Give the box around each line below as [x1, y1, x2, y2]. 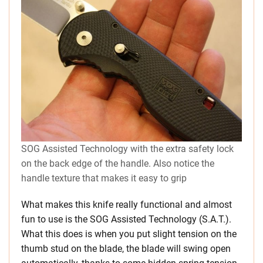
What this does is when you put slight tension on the [21, 228, 237, 240]
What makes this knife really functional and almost [21, 198, 232, 210]
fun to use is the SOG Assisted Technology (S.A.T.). [21, 213, 231, 225]
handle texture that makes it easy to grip [21, 172, 187, 184]
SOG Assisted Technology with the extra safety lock [21, 143, 234, 154]
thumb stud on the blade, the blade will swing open [21, 242, 231, 254]
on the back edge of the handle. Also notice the [21, 157, 214, 169]
